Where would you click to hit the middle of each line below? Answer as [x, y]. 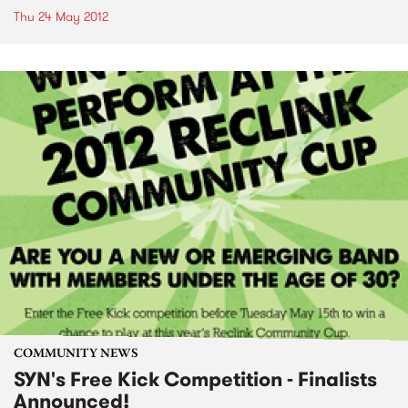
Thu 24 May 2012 [61, 17]
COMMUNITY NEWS [76, 354]
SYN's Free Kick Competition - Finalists [195, 379]
